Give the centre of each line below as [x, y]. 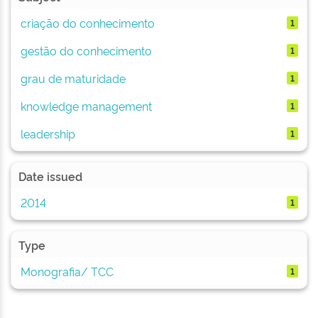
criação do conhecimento [87, 22]
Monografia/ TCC [67, 271]
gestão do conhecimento [86, 50]
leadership [48, 133]
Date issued [50, 176]
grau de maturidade [73, 78]
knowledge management [86, 105]
